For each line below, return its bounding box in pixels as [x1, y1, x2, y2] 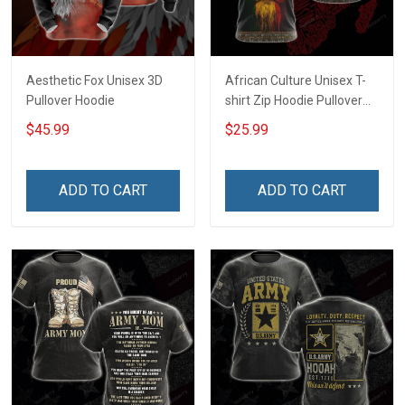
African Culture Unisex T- [225, 73, 366, 88]
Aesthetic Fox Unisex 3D [26, 73, 163, 88]
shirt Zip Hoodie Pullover [225, 93, 363, 108]
